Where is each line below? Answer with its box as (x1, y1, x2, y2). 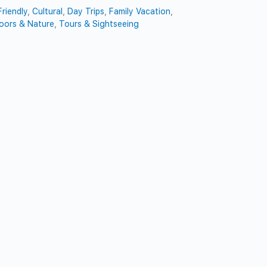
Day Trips (67, 6, 105, 16)
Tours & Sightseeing (59, 18, 139, 29)
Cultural (32, 6, 63, 16)
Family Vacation (109, 6, 171, 16)
